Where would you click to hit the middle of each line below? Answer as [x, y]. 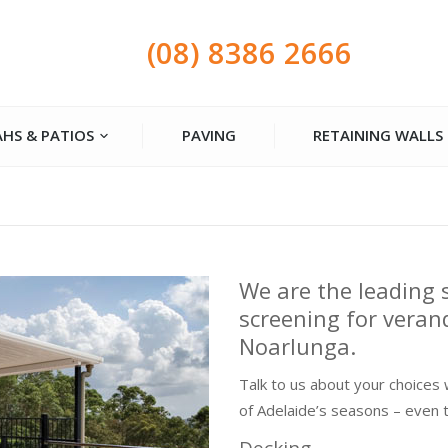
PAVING [208, 135]
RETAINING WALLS [378, 135]
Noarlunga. [297, 346]
